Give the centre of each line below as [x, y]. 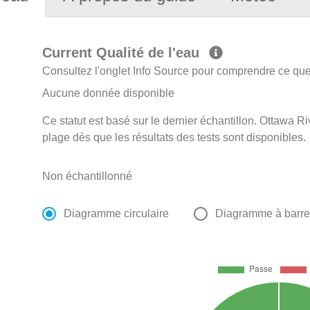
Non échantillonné [88, 176]
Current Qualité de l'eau [123, 53]
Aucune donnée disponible [109, 93]
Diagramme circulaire [117, 214]
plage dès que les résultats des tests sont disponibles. [174, 138]
